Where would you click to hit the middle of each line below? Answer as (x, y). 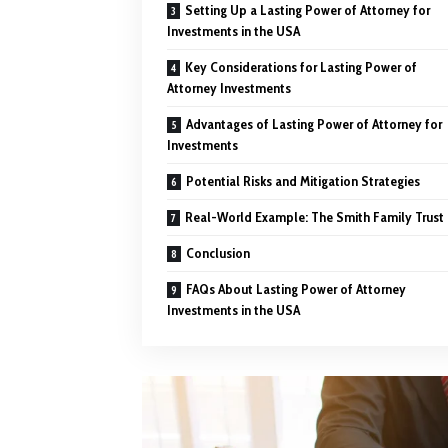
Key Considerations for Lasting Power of (301, 66)
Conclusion (218, 252)
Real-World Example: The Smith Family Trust (314, 216)
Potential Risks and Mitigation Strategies (303, 180)
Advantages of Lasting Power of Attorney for (314, 123)
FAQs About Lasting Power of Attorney (296, 288)
